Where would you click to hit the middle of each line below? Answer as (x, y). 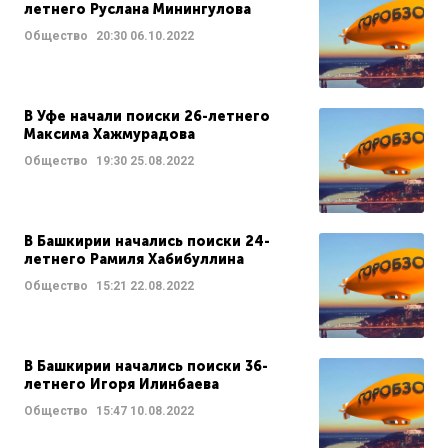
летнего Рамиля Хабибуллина (134, 260)
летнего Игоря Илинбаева (121, 385)
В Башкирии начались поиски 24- (147, 242)
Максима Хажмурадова (109, 135)
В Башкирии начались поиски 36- (146, 367)
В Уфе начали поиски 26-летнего (147, 117)
